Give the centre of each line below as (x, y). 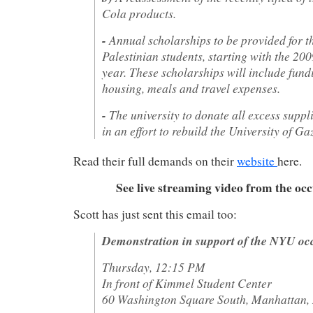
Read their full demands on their (155, 161)
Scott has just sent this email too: (155, 214)
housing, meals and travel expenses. (191, 88)
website (257, 161)
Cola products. (139, 13)
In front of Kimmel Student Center (187, 283)
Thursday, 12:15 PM (154, 267)
